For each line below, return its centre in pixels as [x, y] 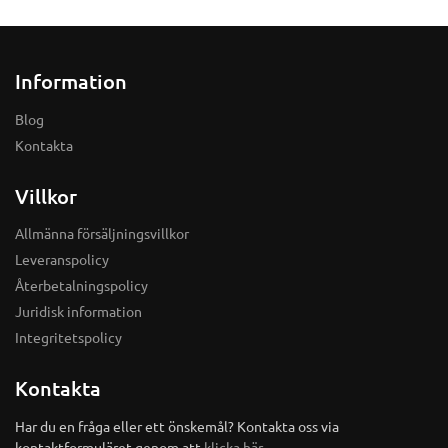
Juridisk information [78, 311]
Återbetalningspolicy [81, 285]
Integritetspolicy [68, 337]
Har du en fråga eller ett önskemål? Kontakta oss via [177, 425]
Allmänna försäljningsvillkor [102, 233]
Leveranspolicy [62, 259]
